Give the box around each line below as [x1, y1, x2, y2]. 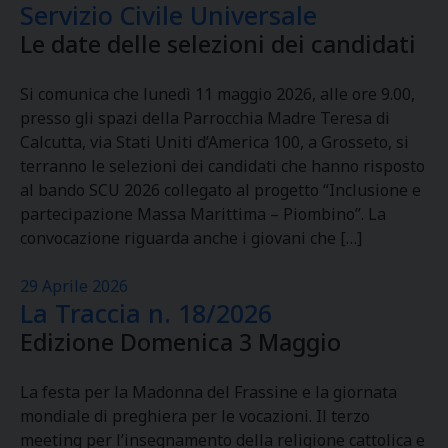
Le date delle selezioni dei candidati [20, 28, 416, 60]
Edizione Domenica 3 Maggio [20, 326, 341, 358]
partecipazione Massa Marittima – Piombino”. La [20, 203, 386, 225]
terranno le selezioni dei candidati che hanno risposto [20, 155, 425, 177]
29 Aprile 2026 [20, 275, 128, 297]
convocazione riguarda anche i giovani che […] [20, 227, 362, 249]
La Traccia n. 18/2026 [20, 296, 272, 330]
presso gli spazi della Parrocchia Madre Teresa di [20, 107, 390, 129]
